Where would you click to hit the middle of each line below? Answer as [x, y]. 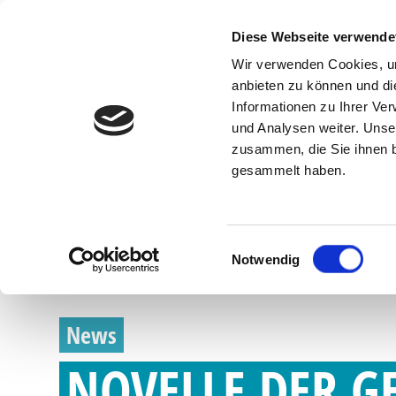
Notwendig [266, 259]
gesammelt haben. [289, 171]
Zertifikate [90, 22]
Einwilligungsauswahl [293, 247]
